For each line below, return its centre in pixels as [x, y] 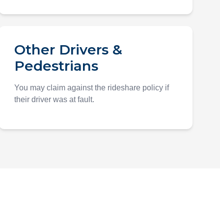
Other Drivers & [69, 50]
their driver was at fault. [55, 99]
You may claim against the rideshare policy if [92, 88]
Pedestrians [56, 66]
